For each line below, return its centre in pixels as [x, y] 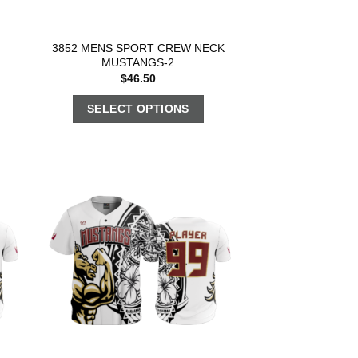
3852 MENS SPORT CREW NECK [138, 48]
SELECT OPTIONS [138, 108]
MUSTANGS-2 [138, 62]
